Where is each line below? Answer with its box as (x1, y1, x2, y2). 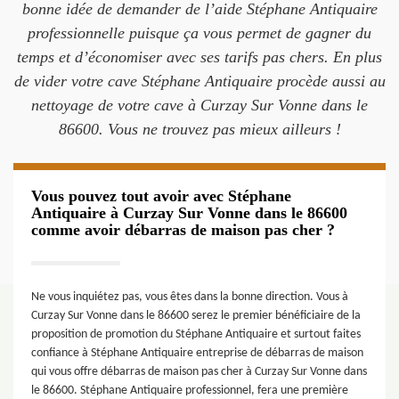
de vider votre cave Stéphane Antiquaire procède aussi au (13, 72, 386, 90)
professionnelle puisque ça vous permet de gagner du (28, 24, 371, 42)
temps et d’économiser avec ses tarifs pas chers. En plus (17, 48, 382, 66)
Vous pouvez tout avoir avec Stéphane (31, 187, 291, 205)
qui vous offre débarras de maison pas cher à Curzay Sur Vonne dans (31, 365, 367, 379)
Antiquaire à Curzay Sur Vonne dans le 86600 (31, 204, 347, 222)
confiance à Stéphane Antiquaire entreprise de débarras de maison (31, 346, 363, 360)
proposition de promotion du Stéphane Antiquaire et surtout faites (31, 328, 361, 341)
